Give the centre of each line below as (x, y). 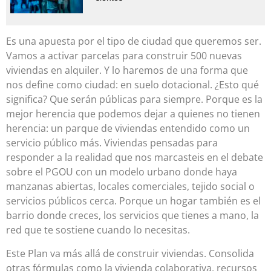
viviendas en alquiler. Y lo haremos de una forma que (127, 70)
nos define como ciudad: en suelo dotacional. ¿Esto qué (132, 85)
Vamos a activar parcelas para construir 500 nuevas (124, 56)
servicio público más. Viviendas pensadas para (112, 143)
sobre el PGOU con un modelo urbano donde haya (122, 172)
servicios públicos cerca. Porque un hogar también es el (133, 201)
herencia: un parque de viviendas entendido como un (128, 129)
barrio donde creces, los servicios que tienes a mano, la (132, 216)
